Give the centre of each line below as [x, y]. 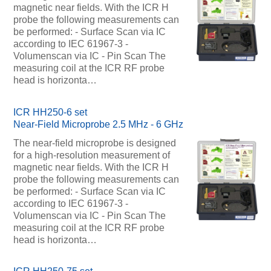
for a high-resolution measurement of [91, 155]
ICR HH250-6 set [50, 112]
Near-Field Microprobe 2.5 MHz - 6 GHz [98, 124]
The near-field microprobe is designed [94, 143]
